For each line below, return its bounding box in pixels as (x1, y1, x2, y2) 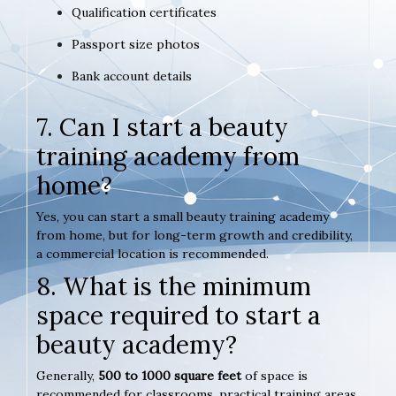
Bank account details (72, 68, 192, 85)
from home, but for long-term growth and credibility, (36, 227, 353, 244)
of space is (241, 368, 308, 385)
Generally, (36, 368, 98, 385)
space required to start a (36, 300, 321, 332)
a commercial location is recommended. (36, 246, 269, 263)
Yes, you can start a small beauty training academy (36, 209, 329, 225)
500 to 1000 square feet (98, 368, 241, 385)
